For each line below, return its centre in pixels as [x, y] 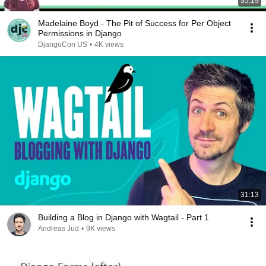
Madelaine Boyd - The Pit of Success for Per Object [134, 23]
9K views [101, 229]
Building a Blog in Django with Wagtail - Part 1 [123, 217]
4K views [109, 45]
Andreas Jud [58, 229]
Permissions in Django [80, 33]
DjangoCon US [63, 45]
